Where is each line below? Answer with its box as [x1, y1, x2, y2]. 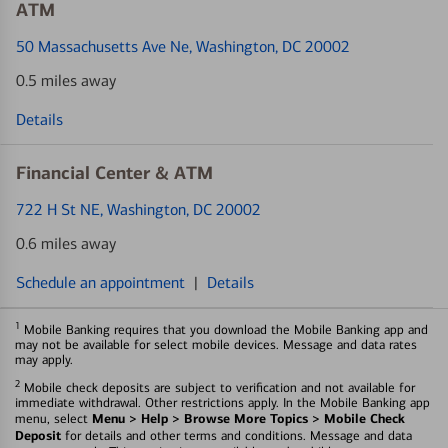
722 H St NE [16, 200, 100, 220]
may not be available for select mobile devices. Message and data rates [15, 337, 417, 353]
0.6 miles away [16, 234, 116, 254]
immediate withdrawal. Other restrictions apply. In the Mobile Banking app [15, 395, 430, 411]
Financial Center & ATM [16, 162, 213, 185]
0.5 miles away [16, 71, 116, 91]
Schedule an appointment [16, 273, 185, 293]
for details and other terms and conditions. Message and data [61, 428, 412, 444]
